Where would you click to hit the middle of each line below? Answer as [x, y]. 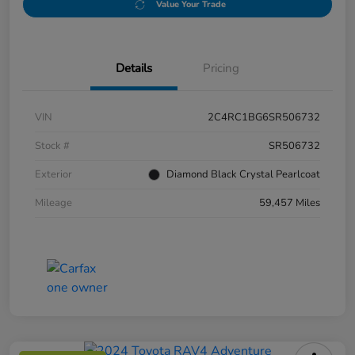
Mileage [53, 203]
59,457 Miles [290, 203]
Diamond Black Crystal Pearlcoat [243, 175]
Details [134, 69]
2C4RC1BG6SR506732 [264, 118]
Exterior [53, 175]
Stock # [52, 146]
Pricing [221, 69]
